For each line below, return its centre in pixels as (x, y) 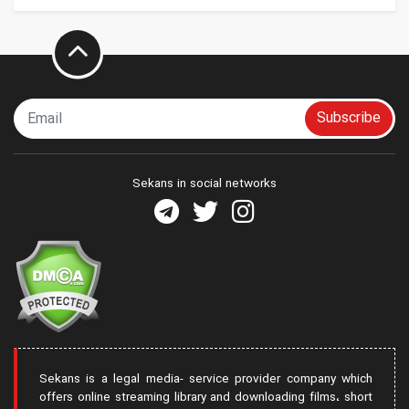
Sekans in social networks (204, 184)
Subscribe (349, 118)
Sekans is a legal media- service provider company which (206, 379)
